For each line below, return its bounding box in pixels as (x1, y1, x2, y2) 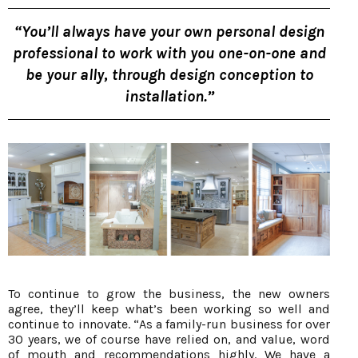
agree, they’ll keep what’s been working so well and (8, 301, 330, 317)
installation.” (124, 87, 214, 106)
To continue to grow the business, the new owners (8, 286, 330, 302)
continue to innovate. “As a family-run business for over (8, 316, 330, 332)
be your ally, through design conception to (25, 66, 313, 85)
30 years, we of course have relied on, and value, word (8, 332, 330, 348)
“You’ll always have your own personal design (14, 22, 324, 42)
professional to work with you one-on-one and (12, 44, 326, 63)
